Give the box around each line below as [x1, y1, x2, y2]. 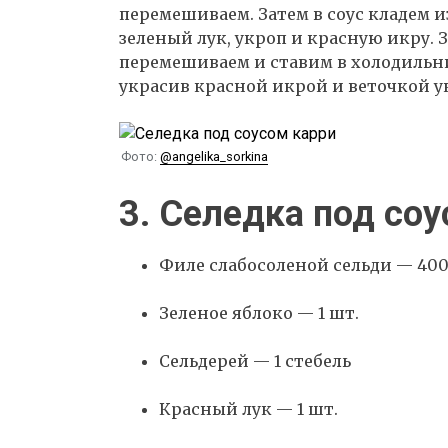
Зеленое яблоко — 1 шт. [159, 302, 359, 323]
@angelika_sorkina [159, 149, 268, 165]
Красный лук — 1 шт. [159, 398, 338, 419]
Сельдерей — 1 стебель [159, 350, 351, 371]
